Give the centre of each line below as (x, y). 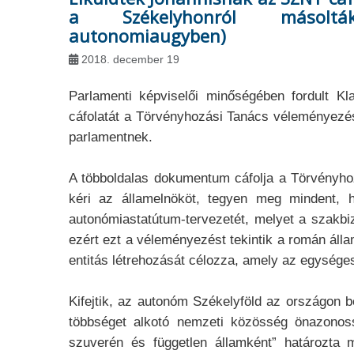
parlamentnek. (111, 137)
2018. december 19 (130, 59)
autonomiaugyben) (147, 36)
